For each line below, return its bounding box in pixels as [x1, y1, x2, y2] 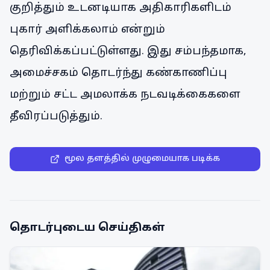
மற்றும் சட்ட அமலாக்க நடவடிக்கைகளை [10, 88, 240, 102]
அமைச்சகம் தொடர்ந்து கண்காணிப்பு [10, 66, 227, 80]
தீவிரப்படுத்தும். [10, 110, 102, 124]
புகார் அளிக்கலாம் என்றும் [10, 23, 165, 37]
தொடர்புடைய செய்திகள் [10, 221, 165, 235]
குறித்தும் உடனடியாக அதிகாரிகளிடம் [10, 1, 231, 15]
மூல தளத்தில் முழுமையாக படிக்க [64, 154, 220, 164]
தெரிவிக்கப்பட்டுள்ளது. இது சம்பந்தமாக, [10, 45, 246, 58]
